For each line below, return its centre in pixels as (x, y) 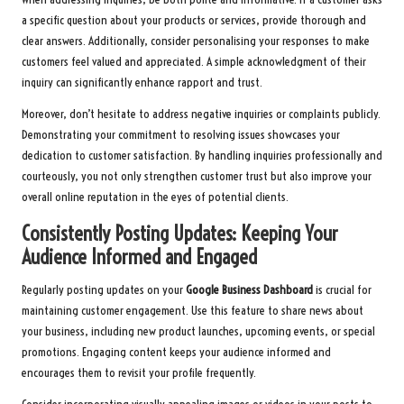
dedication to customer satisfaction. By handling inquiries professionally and (202, 156)
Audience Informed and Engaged (139, 257)
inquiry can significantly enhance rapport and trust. (142, 83)
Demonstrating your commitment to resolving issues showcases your (181, 135)
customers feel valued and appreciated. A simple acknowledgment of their (194, 62)
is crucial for (342, 290)
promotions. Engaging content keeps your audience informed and (176, 353)
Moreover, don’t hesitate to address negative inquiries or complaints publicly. (201, 115)
